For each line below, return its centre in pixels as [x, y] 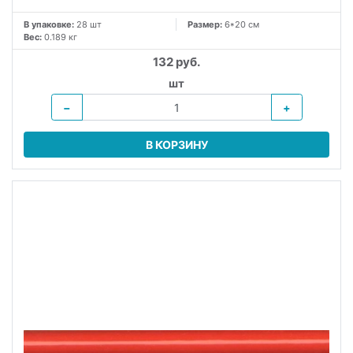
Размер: [206, 24]
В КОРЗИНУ [176, 145]
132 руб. [176, 61]
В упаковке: [49, 24]
